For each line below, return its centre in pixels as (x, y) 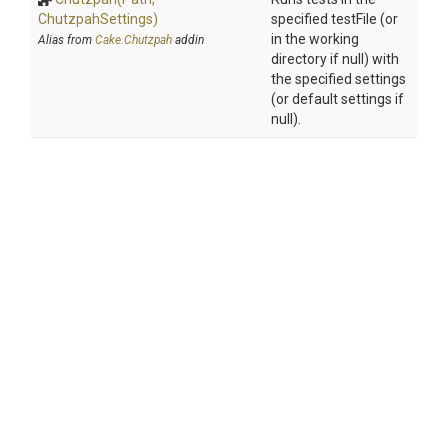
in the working (315, 39)
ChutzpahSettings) (98, 19)
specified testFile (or (334, 19)
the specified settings (338, 79)
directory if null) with (335, 59)
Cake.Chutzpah (133, 40)
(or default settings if (337, 99)
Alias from (66, 40)
